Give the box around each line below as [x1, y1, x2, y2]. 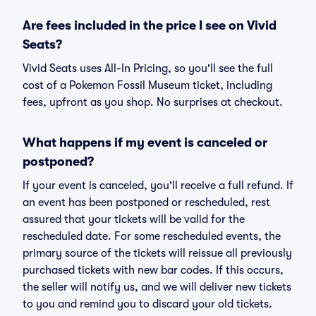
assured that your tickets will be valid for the [23, 213, 245, 226]
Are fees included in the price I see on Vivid [23, 18, 276, 32]
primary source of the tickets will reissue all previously [23, 247, 292, 260]
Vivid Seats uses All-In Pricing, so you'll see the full [23, 62, 273, 75]
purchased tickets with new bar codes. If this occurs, [23, 264, 284, 276]
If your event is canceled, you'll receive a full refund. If [23, 179, 293, 192]
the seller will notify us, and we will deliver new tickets [23, 281, 291, 293]
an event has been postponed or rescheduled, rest [23, 196, 270, 209]
